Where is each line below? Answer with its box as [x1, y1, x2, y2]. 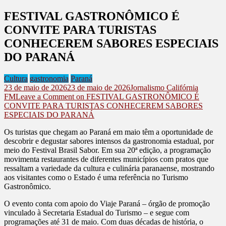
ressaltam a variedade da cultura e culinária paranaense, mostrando [4, 163, 214, 173]
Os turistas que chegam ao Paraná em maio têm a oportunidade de [4, 127, 213, 136]
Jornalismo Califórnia [130, 83, 198, 92]
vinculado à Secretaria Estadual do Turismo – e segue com [4, 208, 189, 217]
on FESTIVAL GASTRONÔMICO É [74, 92, 199, 101]
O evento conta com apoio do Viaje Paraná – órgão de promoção [4, 199, 210, 208]
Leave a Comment [16, 92, 74, 101]
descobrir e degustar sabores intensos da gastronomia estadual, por [4, 136, 214, 145]
